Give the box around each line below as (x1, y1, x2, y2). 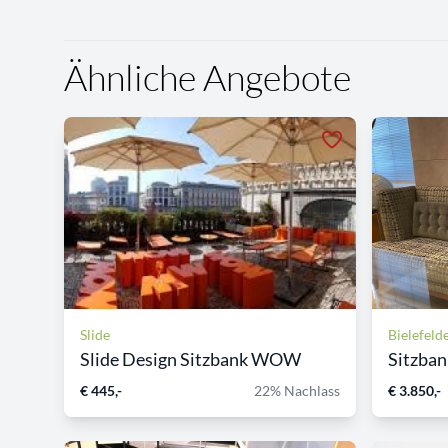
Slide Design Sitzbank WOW (80, 347, 301, 370)
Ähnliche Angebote (64, 54, 351, 99)
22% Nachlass (254, 381, 340, 399)
